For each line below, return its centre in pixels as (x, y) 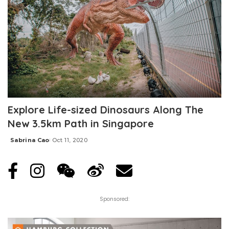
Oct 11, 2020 (70, 140)
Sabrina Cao (30, 140)
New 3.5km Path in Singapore (81, 124)
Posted (19, 144)
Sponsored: (114, 199)
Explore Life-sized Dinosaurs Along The (106, 110)
